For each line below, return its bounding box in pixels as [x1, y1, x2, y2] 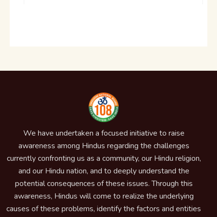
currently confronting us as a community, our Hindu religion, [6, 153, 201, 164]
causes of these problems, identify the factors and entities [6, 203, 201, 214]
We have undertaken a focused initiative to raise [23, 127, 185, 139]
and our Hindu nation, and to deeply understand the [18, 165, 189, 176]
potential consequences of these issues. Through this [15, 178, 193, 189]
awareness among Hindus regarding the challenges [18, 140, 189, 151]
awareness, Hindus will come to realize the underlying [14, 190, 194, 201]
